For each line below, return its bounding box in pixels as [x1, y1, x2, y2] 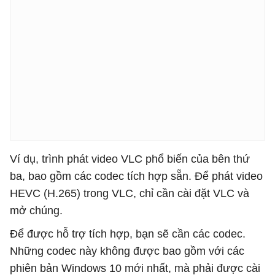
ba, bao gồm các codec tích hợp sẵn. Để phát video [10, 170, 263, 182]
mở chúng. [10, 204, 63, 217]
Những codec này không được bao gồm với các [10, 245, 244, 257]
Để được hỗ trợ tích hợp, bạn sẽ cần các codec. [10, 228, 246, 240]
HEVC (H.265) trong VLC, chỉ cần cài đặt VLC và [10, 187, 249, 199]
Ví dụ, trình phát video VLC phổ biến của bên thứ [10, 153, 250, 165]
